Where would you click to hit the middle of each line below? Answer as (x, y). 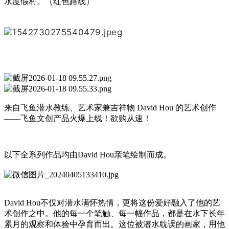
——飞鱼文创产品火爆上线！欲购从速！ (78, 119)
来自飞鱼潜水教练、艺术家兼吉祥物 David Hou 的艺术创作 (110, 108)
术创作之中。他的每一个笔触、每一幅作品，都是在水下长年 (114, 214)
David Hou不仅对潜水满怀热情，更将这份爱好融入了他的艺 (112, 203)
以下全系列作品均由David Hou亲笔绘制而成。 (88, 155)
